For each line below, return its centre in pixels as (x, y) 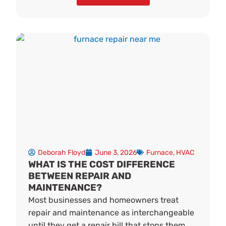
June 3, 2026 (116, 152)
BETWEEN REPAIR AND (80, 176)
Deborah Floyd (62, 152)
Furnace (160, 152)
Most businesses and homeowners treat (104, 200)
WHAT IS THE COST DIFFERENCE (102, 164)
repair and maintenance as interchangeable (111, 212)
